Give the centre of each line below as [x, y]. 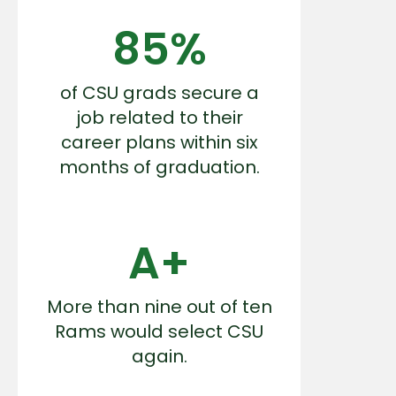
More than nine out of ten [159, 306]
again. [159, 356]
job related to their [159, 117]
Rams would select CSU [159, 331]
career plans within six [159, 142]
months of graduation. [159, 167]
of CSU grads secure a [159, 92]
